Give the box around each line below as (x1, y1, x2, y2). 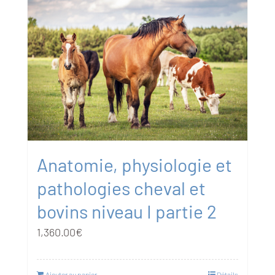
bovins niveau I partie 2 (36, 199, 217, 222)
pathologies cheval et (36, 176, 206, 199)
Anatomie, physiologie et (36, 153, 232, 176)
